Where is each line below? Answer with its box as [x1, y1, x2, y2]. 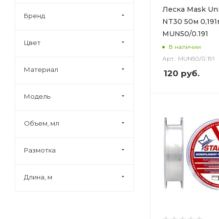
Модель [24, 92, 50, 100]
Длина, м [24, 173, 52, 181]
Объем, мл [24, 119, 59, 127]
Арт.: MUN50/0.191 [162, 55, 215, 62]
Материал [24, 65, 58, 73]
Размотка [24, 146, 56, 154]
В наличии [169, 43, 201, 50]
